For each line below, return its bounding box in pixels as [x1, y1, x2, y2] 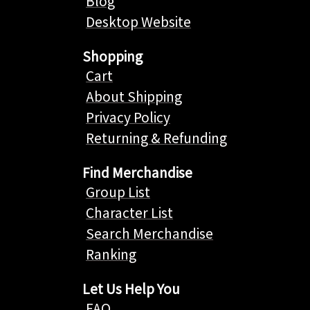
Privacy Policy [86, 107, 170, 127]
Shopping [82, 46, 143, 66]
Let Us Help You [82, 278, 180, 298]
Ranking [86, 244, 136, 264]
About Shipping [86, 86, 182, 106]
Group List [86, 181, 150, 201]
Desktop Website [86, 11, 191, 31]
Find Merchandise [82, 162, 192, 182]
